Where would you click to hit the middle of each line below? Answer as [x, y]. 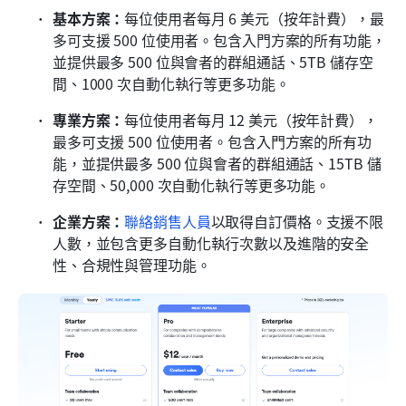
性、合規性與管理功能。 [132, 265]
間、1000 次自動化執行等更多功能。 [171, 84]
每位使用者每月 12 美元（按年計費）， [251, 120]
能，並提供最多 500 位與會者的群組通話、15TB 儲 [217, 164]
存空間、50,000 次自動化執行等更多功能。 [192, 185]
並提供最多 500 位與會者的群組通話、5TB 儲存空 [213, 62]
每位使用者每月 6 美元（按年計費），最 [254, 19]
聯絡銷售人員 [168, 222]
